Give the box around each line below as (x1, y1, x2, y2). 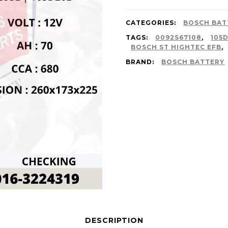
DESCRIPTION (84, 215, 144, 225)
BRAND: (126, 58, 157, 66)
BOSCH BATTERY (161, 58, 225, 66)
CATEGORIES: (126, 19, 179, 26)
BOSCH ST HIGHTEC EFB (131, 43, 222, 51)
